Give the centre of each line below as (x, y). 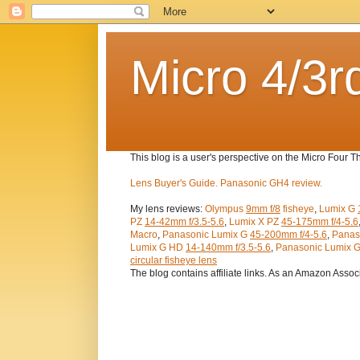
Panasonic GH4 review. (271, 183)
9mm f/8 (263, 209)
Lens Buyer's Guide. (174, 183)
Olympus (225, 209)
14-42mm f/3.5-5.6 (184, 222)
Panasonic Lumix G (206, 235)
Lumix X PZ (255, 222)
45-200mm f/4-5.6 (288, 235)
